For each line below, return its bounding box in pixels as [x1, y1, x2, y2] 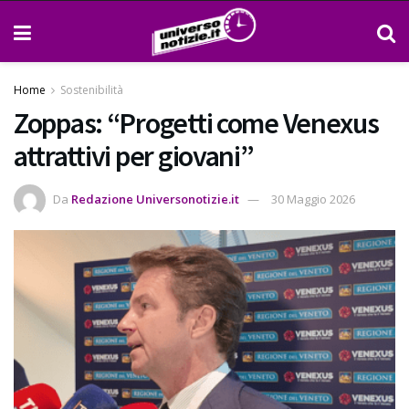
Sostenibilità [60, 82, 123, 98]
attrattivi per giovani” [14, 138, 254, 174]
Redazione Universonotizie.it [71, 190, 239, 207]
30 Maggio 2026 [271, 190, 355, 207]
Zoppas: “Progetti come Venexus [14, 105, 379, 142]
